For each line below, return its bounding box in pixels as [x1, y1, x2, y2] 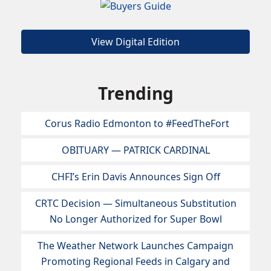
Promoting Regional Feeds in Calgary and [41, 255, 230, 269]
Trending [97, 82, 174, 105]
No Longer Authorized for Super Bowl [49, 212, 222, 226]
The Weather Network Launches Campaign [38, 239, 233, 253]
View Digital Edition [91, 35, 180, 49]
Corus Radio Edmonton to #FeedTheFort [42, 117, 229, 131]
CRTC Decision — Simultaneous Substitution [34, 197, 237, 211]
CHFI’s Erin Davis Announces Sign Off [51, 170, 220, 184]
